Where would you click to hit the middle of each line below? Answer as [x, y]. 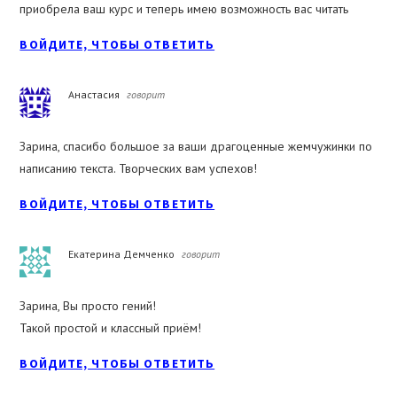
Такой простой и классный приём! [111, 328]
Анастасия [94, 95]
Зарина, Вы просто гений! [88, 306]
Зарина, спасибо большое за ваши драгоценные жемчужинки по [196, 147]
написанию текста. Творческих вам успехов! [139, 169]
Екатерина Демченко [122, 254]
